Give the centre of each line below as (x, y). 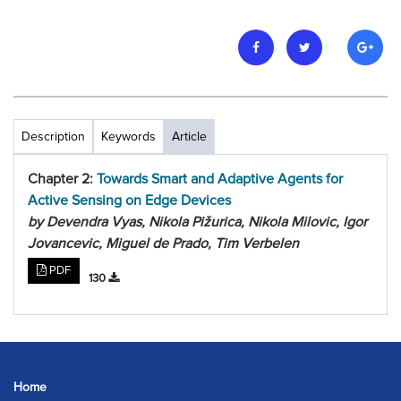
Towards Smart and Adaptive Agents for (220, 179)
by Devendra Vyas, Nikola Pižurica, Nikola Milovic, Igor (197, 222)
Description (53, 137)
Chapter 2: (62, 179)
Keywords (128, 137)
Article (189, 137)
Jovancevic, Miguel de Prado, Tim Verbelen (163, 243)
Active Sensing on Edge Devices (129, 200)
